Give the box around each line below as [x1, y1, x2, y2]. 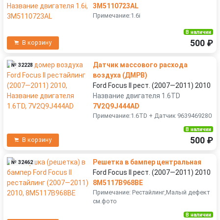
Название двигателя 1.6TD [93, 91, 180, 100]
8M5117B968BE [93, 178, 143, 187]
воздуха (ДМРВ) [93, 71, 147, 79]
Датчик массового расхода [93, 60, 188, 69]
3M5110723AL [93, 1, 138, 10]
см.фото [93, 197, 117, 205]
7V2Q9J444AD [93, 102, 139, 110]
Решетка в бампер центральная [93, 158, 201, 166]
